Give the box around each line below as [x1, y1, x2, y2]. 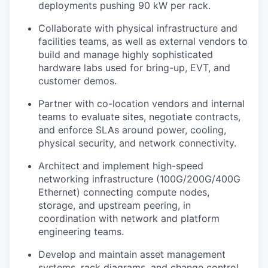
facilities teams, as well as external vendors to [38, 35, 248, 47]
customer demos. [38, 75, 117, 87]
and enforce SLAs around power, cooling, [38, 124, 226, 136]
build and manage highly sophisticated [38, 48, 213, 60]
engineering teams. [38, 226, 124, 237]
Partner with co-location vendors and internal [38, 98, 245, 109]
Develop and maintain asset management [38, 248, 226, 260]
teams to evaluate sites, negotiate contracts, [38, 111, 240, 123]
